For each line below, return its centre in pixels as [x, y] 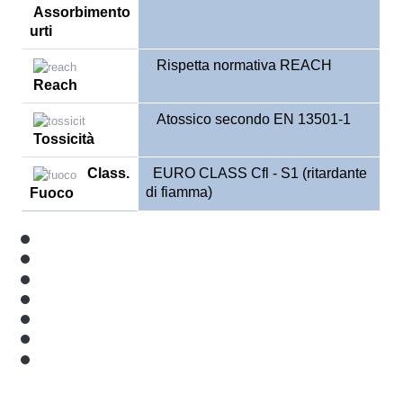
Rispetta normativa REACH [239, 66]
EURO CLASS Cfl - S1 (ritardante [256, 174]
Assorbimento [80, 12]
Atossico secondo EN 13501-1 [248, 120]
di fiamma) [179, 193]
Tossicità [62, 139]
